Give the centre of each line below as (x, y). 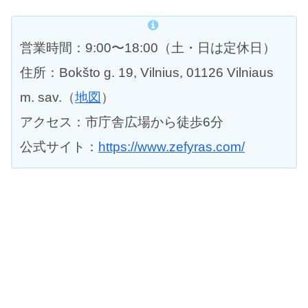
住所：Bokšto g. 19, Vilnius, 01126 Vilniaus (147, 73)
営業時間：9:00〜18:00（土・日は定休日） (148, 48)
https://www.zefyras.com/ (172, 147)
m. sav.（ (47, 98)
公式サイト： (59, 147)
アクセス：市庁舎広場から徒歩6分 (122, 122)
